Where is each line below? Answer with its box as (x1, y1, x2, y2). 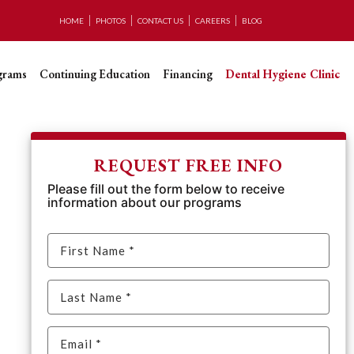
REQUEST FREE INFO (94, 153, 284, 177)
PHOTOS (95, 16, 126, 25)
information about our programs (47, 194, 243, 210)
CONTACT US (137, 16, 183, 25)
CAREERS (194, 16, 230, 25)
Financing (162, 66, 213, 81)
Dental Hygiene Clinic (224, 66, 340, 81)
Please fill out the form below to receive (47, 181, 285, 197)
